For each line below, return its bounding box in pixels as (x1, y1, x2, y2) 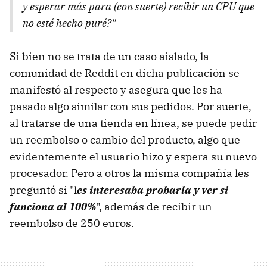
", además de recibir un (96, 200, 212, 214)
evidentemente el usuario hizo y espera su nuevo (10, 150, 257, 164)
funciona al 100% (10, 200, 96, 214)
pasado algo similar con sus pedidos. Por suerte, (10, 100, 252, 114)
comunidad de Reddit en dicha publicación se (10, 66, 240, 80)
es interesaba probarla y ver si (77, 183, 228, 197)
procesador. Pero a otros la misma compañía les (10, 166, 249, 181)
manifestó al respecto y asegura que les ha (10, 83, 222, 97)
